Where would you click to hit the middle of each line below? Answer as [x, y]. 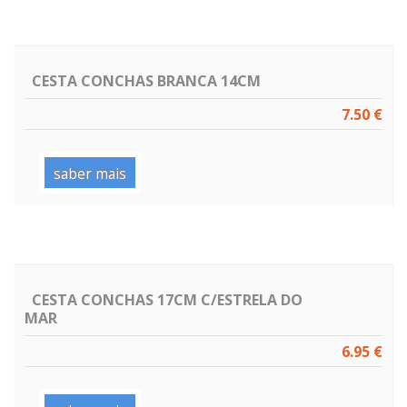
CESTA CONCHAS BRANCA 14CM [146, 80]
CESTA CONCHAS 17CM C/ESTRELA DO [167, 299]
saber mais [89, 173]
